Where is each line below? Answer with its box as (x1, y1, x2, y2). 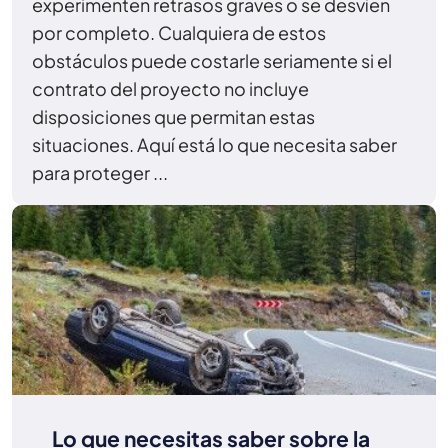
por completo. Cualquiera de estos (32, 20, 326, 44)
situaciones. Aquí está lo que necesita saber (32, 132, 397, 156)
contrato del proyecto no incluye (32, 76, 309, 100)
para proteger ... (32, 160, 168, 184)
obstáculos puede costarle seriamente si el (32, 48, 392, 72)
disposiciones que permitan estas (32, 104, 315, 128)
